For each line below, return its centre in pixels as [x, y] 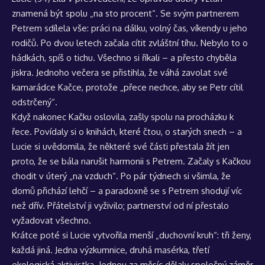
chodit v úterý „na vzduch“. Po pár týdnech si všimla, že [121, 176]
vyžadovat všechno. [51, 220]
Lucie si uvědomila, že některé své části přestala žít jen [121, 146]
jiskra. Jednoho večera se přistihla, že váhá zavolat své [120, 72]
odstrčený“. [35, 102]
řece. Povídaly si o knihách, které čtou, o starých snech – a [127, 131]
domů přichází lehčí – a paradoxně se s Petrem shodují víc [127, 190]
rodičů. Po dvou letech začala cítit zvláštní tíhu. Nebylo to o [130, 43]
